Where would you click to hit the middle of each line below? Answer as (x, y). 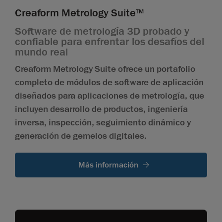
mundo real (41, 52)
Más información (108, 165)
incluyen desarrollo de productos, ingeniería (101, 109)
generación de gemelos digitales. (81, 136)
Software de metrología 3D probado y (102, 31)
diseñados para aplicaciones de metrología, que (110, 96)
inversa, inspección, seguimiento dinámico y (103, 123)
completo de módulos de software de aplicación (109, 83)
